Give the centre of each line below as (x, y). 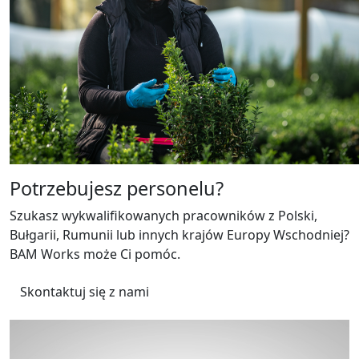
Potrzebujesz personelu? (117, 188)
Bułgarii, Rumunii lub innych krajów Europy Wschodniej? (179, 234)
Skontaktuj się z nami (85, 291)
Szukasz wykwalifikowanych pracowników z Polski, (163, 215)
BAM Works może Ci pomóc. (95, 254)
